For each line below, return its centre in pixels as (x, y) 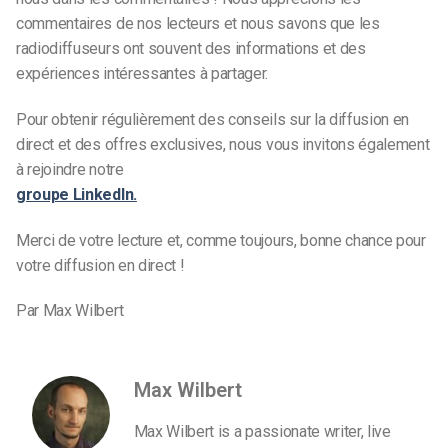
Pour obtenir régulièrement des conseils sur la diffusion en (213, 119)
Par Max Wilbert (70, 311)
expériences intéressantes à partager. (142, 73)
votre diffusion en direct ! (100, 265)
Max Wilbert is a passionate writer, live (262, 432)
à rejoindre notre (70, 169)
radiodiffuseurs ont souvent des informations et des (191, 48)
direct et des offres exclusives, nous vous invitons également (223, 144)
